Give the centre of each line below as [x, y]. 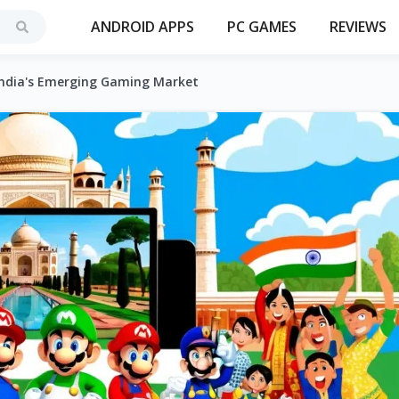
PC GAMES [262, 27]
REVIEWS [358, 27]
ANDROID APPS [142, 27]
